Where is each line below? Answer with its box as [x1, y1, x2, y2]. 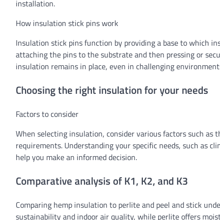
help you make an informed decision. [16, 151, 137, 163]
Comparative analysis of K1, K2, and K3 [16, 172, 188, 189]
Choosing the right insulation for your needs [16, 82, 208, 98]
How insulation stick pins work [16, 17, 118, 29]
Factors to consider [16, 108, 79, 120]
